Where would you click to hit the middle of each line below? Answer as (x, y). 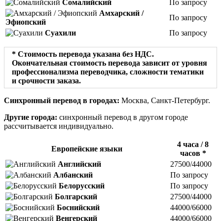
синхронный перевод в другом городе (123, 117)
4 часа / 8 (193, 145)
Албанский (73, 175)
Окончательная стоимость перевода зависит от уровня (110, 63)
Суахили (60, 33)
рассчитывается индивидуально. (59, 126)
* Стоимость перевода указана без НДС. (83, 54)
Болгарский (76, 197)
